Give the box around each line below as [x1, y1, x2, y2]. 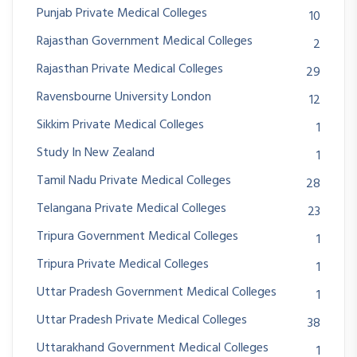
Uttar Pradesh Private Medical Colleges [37, 310, 247, 331]
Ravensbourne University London [37, 87, 211, 108]
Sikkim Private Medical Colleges [37, 115, 204, 136]
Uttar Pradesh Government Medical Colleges [37, 282, 277, 304]
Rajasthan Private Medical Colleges [37, 59, 223, 80]
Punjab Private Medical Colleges [37, 3, 207, 25]
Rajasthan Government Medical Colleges [37, 31, 253, 53]
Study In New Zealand [37, 143, 155, 164]
